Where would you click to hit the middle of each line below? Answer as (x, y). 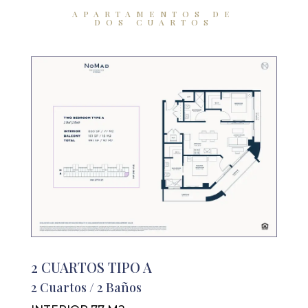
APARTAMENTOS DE (154, 14)
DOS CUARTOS (154, 22)
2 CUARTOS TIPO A (91, 267)
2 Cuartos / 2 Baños (86, 287)
